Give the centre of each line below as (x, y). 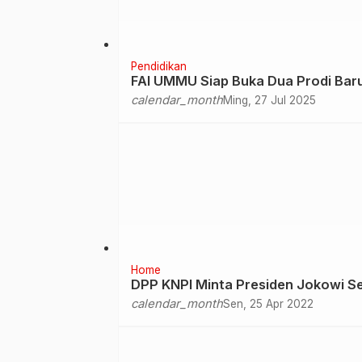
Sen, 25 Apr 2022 (268, 303)
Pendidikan (159, 66)
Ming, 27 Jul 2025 (269, 100)
